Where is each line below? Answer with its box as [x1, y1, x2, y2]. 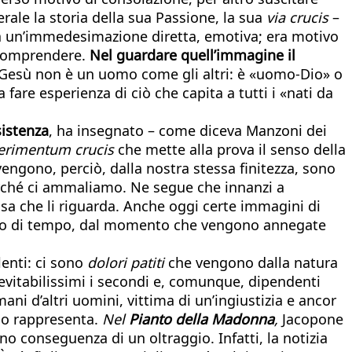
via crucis [266, 7, 328, 27]
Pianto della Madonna [125, 309, 274, 328]
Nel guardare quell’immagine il [90, 45, 295, 64]
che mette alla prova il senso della [114, 139, 346, 159]
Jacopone [278, 309, 343, 328]
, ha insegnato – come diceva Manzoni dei [49, 120, 327, 140]
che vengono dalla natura [164, 252, 338, 272]
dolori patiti [87, 252, 164, 272]
